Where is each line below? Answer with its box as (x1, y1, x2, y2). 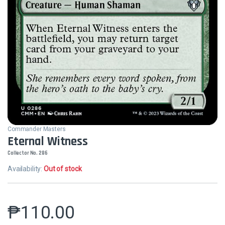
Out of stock (44, 164, 82, 173)
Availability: (8, 164, 44, 173)
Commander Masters (8, 125, 66, 133)
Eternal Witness (8, 133, 88, 150)
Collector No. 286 (8, 149, 48, 157)
